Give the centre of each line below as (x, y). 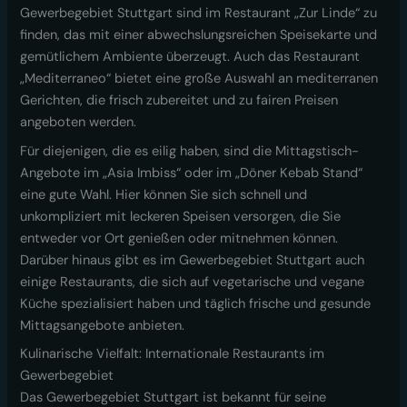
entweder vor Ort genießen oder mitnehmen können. (179, 238)
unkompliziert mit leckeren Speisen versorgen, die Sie (181, 216)
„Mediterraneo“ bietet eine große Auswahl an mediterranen (199, 79)
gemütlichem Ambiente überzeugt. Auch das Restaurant (190, 57)
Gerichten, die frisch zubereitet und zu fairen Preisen (179, 101)
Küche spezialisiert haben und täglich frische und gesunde (196, 303)
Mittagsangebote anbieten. (103, 325)
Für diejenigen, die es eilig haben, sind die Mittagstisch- (190, 151)
